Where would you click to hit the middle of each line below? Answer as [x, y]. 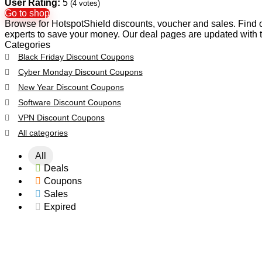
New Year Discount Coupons [71, 87]
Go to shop [27, 13]
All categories [43, 132]
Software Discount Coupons [69, 102]
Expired [60, 206]
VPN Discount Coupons [61, 117]
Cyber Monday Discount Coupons [80, 72]
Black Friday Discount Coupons [76, 56]
